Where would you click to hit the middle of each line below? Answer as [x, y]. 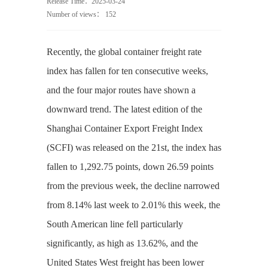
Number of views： [76, 14]
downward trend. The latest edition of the [124, 109]
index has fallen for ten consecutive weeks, [127, 71]
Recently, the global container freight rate [124, 52]
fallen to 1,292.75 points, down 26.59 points [130, 167]
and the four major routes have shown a [121, 90]
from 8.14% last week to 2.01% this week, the [133, 205]
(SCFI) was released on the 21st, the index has [134, 147]
